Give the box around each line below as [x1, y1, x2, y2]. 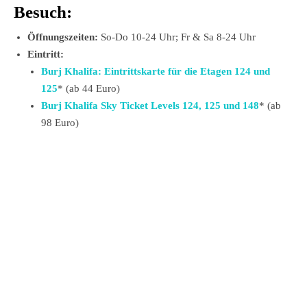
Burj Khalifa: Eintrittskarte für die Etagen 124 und [41, 65, 270, 77]
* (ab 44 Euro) [58, 82, 120, 94]
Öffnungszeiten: [27, 31, 98, 42]
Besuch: [14, 2, 72, 21]
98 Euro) [41, 116, 79, 128]
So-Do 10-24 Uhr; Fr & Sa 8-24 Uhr [98, 31, 256, 42]
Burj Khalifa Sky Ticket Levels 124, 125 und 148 [41, 99, 259, 111]
